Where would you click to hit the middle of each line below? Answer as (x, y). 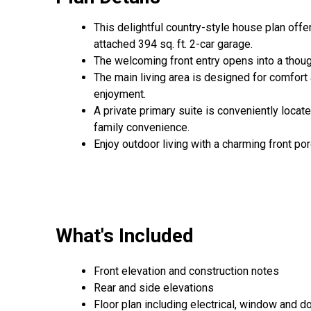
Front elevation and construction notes (186, 271)
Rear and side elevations (154, 288)
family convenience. (142, 127)
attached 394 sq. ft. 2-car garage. (173, 44)
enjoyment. (120, 94)
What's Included (125, 235)
